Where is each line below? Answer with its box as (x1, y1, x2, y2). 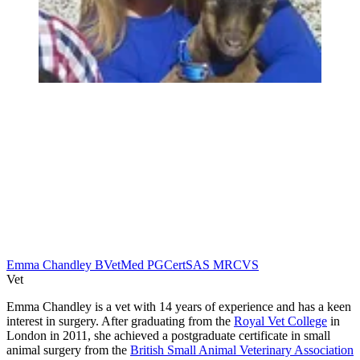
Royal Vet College (234, 314, 327, 329)
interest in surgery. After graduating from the (6, 314, 234, 329)
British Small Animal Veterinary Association (130, 343, 354, 358)
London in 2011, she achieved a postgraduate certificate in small (6, 329, 330, 343)
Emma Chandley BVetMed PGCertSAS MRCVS (6, 258, 259, 272)
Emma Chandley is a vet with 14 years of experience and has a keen (6, 300, 351, 314)
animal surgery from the (6, 343, 130, 358)
